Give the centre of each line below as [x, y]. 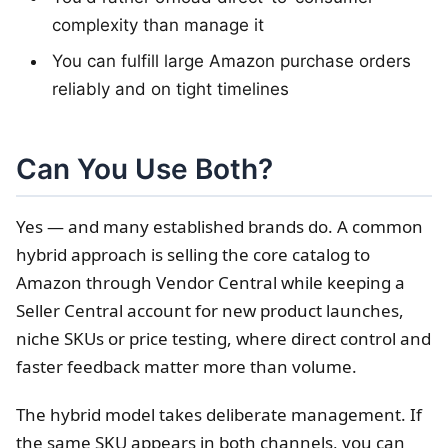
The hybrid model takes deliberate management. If [219, 415]
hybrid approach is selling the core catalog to [193, 255]
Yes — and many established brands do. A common [219, 227]
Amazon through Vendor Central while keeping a [210, 283]
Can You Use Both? [144, 169]
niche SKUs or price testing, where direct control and [223, 339]
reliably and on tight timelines [170, 89]
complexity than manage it [158, 25]
